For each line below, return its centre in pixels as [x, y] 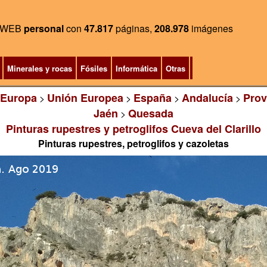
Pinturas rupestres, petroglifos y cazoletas [133, 143]
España [152, 98]
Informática [136, 68]
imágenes [211, 28]
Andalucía [207, 98]
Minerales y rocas [39, 68]
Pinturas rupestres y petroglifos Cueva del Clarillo [133, 129]
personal [44, 28]
